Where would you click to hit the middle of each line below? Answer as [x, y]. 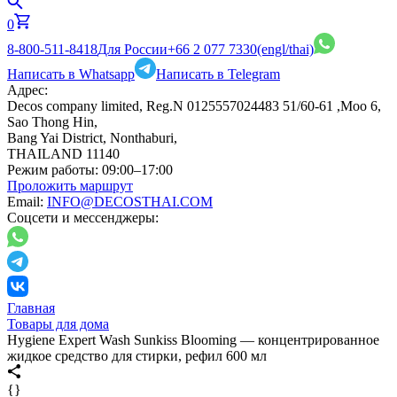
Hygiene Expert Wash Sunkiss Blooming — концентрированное [193, 340]
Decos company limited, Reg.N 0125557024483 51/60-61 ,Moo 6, [194, 106]
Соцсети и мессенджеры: [83, 218]
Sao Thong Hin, [52, 122]
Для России [132, 49]
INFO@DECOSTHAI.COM [130, 202]
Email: [25, 202]
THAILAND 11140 [63, 154]
